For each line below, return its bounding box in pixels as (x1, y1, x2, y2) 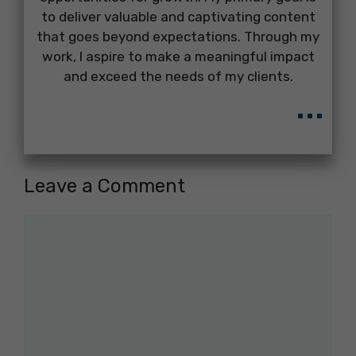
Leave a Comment (24, 174, 185, 197)
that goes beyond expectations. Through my (37, 29, 319, 45)
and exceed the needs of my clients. (63, 68, 293, 85)
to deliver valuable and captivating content (41, 9, 315, 25)
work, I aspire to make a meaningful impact (41, 48, 315, 65)
